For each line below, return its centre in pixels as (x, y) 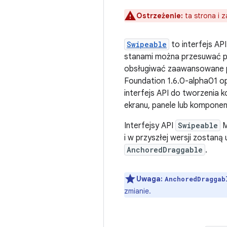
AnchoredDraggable (165, 150)
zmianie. (138, 191)
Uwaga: (149, 179)
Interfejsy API (150, 126)
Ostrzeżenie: (160, 16)
